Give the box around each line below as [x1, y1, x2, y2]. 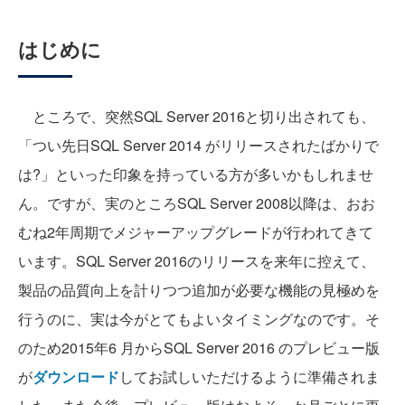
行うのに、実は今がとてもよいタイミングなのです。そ [18, 307, 380, 329]
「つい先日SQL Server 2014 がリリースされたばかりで [18, 134, 379, 155]
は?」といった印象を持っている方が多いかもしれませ [18, 163, 373, 184]
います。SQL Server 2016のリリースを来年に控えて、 [18, 250, 375, 271]
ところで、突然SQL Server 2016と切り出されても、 [18, 105, 375, 127]
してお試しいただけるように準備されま [119, 365, 380, 387]
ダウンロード [33, 365, 119, 387]
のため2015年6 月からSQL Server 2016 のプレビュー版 [18, 336, 380, 358]
